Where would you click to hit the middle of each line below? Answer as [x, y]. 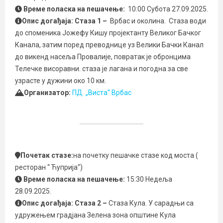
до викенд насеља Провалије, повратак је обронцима [103, 57]
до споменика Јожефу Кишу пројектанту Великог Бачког [108, 33]
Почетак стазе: [47, 155]
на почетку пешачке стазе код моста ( [135, 155]
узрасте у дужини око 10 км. [60, 81]
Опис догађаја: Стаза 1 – [65, 21]
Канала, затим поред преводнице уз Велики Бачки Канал [109, 45]
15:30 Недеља [149, 179]
